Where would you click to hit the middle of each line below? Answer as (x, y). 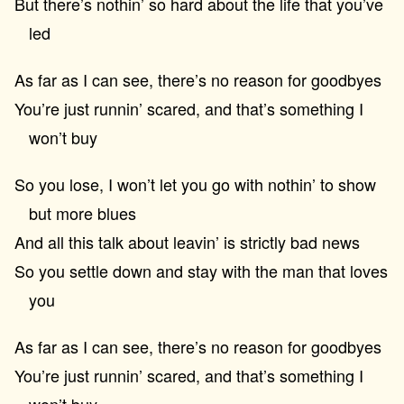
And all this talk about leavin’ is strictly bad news (187, 242)
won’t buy (63, 137)
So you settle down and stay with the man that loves (201, 271)
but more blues (83, 213)
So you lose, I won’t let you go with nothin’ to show (195, 184)
